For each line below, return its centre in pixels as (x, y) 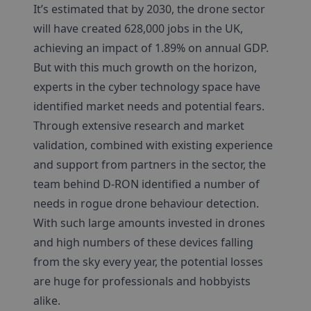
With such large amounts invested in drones (149, 223)
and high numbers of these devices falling (143, 242)
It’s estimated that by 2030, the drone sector (149, 9)
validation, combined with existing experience (153, 145)
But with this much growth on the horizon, (145, 67)
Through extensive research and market (139, 126)
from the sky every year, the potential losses (148, 262)
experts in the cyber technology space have (147, 87)
